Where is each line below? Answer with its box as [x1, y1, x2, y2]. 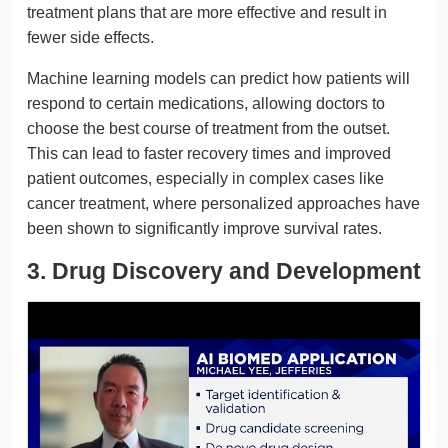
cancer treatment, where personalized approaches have [27, 194, 420, 212]
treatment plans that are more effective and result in [27, 3, 387, 21]
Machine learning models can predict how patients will [27, 69, 410, 87]
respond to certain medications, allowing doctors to [27, 94, 385, 112]
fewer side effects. [27, 28, 154, 46]
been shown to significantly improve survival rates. [27, 219, 382, 237]
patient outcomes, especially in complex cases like [27, 169, 384, 187]
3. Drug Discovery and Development [27, 257, 421, 284]
